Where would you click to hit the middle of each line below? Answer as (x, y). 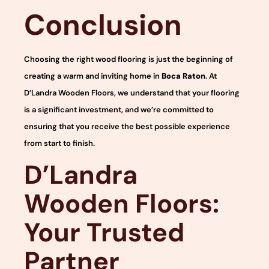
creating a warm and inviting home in (93, 76)
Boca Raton (183, 76)
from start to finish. (59, 143)
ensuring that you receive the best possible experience (127, 126)
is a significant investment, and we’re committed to (119, 109)
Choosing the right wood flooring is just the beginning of (128, 59)
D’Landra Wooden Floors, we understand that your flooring (132, 92)
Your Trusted (104, 232)
